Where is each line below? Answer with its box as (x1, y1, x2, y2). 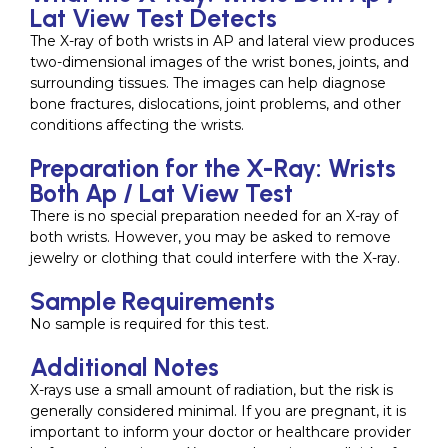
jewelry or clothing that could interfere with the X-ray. (30, 248, 400, 267)
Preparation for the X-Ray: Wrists (30, 152, 396, 183)
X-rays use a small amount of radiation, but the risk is (30, 380, 393, 399)
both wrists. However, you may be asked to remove (30, 227, 391, 246)
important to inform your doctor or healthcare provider (30, 422, 411, 441)
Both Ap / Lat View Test (30, 177, 293, 208)
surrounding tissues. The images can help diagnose (30, 73, 386, 92)
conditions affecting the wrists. (30, 115, 244, 134)
